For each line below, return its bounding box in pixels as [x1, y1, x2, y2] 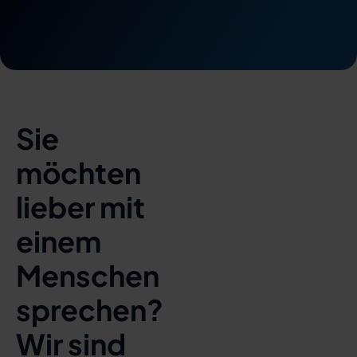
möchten [16, 155, 141, 190]
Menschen [16, 257, 159, 293]
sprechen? [16, 292, 163, 328]
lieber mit [16, 189, 145, 225]
